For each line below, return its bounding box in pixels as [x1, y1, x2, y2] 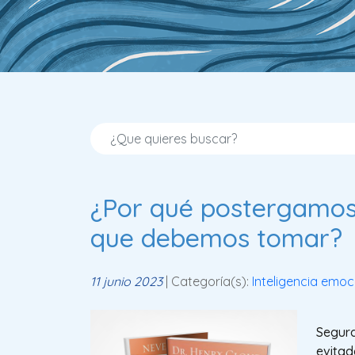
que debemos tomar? [90, 221, 342, 254]
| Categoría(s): [162, 273, 252, 289]
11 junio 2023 [90, 273, 162, 289]
